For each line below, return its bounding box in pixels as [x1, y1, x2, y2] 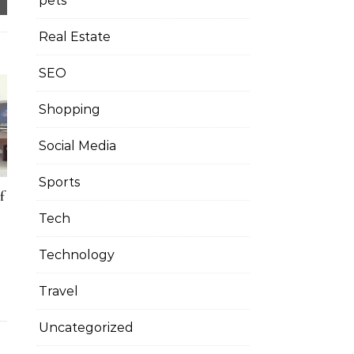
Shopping [39, 102, 100, 117]
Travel [39, 284, 78, 299]
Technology [39, 247, 115, 262]
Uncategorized [39, 320, 134, 335]
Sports [39, 175, 80, 190]
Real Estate [39, 29, 111, 44]
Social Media [39, 138, 116, 153]
